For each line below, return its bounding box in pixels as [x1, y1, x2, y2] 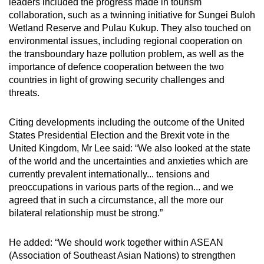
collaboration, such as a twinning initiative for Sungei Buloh [9, 9, 255, 20]
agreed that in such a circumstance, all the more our [9, 194, 223, 205]
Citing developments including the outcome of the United [9, 117, 245, 127]
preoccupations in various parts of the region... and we [9, 181, 233, 192]
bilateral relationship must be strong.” [9, 207, 163, 218]
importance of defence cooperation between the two [9, 61, 224, 72]
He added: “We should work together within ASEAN [9, 237, 223, 247]
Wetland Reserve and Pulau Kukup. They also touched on [9, 22, 251, 33]
